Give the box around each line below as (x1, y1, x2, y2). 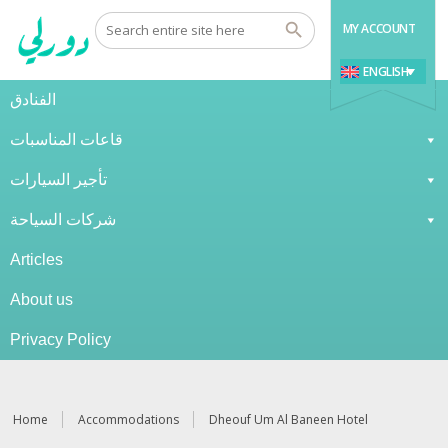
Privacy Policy (10, 331, 111, 348)
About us (10, 291, 73, 308)
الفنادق (10, 91, 56, 108)
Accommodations (78, 411, 180, 428)
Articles (10, 251, 63, 268)
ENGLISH (363, 62, 409, 80)
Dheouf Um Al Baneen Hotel (209, 411, 369, 428)
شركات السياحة (10, 211, 116, 228)
